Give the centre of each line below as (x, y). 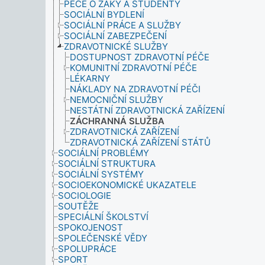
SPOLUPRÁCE (87, 249)
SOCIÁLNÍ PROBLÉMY (104, 153)
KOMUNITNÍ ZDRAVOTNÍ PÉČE (133, 68)
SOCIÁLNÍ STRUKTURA (107, 164)
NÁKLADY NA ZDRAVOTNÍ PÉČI (135, 89)
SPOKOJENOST (91, 227)
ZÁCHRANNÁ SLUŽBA (117, 121)
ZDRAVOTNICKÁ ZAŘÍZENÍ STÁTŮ (140, 142)
